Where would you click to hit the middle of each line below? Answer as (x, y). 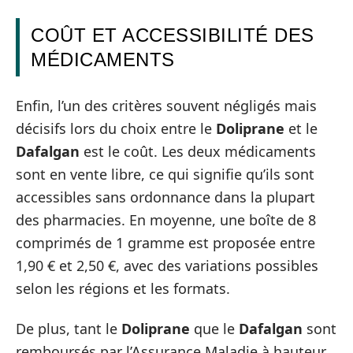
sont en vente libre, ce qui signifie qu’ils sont (165, 174)
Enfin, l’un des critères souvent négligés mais (166, 105)
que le (214, 329)
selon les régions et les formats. (123, 288)
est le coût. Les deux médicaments (198, 151)
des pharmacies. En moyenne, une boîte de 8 (166, 219)
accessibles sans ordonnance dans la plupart (165, 197)
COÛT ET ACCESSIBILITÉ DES (173, 35)
